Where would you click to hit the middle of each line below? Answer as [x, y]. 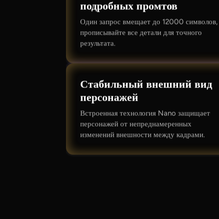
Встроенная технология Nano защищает [145, 113]
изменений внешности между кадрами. [143, 135]
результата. [98, 43]
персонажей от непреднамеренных [136, 124]
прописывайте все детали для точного [141, 33]
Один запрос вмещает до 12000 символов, [149, 22]
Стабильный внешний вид [146, 84]
